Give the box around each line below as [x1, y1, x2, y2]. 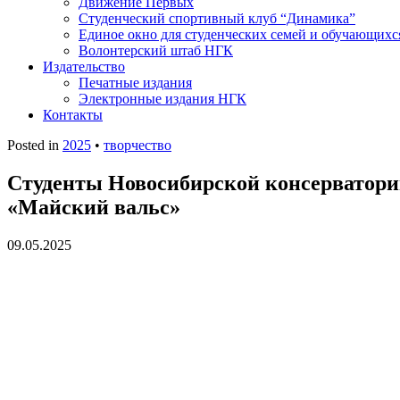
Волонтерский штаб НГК [79, 43, 233, 58]
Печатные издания [79, 75, 192, 90]
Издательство [43, 59, 125, 74]
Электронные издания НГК [79, 91, 246, 106]
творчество [104, 137, 171, 153]
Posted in [7, 137, 62, 153]
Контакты [43, 107, 103, 122]
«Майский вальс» [7, 195, 180, 219]
